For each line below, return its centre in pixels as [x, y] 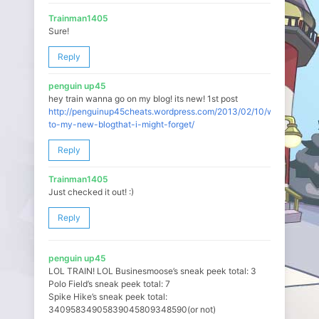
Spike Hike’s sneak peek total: [108, 297]
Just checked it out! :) [91, 192]
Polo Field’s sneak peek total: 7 [109, 284]
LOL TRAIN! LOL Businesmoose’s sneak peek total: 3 [152, 271]
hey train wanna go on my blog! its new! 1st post [143, 99]
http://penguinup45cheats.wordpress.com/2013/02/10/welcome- [178, 111]
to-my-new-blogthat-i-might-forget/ [121, 124]
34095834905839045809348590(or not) [132, 309]
